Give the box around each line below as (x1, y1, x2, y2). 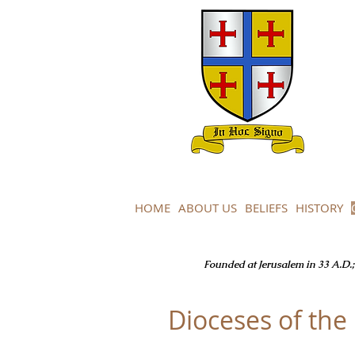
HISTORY (296, 200, 343, 216)
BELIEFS (245, 200, 288, 216)
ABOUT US (178, 200, 237, 216)
